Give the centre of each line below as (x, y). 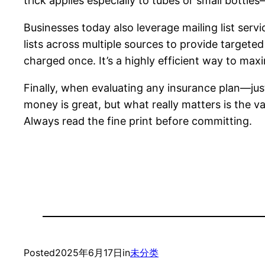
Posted (39, 253)
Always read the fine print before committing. (138, 121)
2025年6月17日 (89, 253)
